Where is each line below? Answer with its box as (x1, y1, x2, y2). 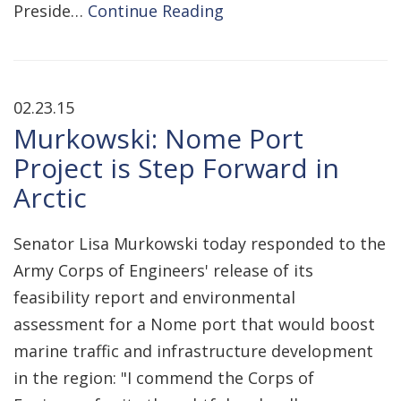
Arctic (13, 179, 87, 216)
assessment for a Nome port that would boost (13, 313, 375, 335)
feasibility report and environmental (13, 286, 295, 308)
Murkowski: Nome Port (13, 120, 303, 157)
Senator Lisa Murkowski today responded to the (13, 233, 386, 254)
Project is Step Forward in (13, 149, 339, 186)
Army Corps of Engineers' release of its (13, 260, 313, 281)
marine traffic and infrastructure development (13, 340, 373, 362)
